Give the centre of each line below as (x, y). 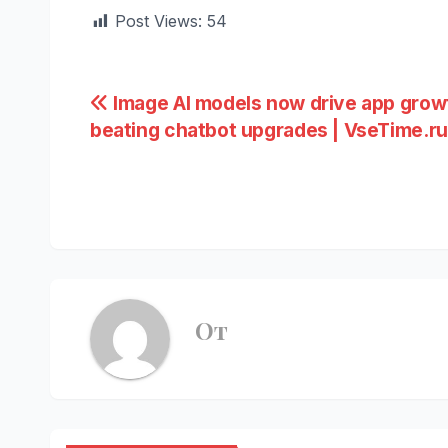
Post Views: (158, 20)
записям (156, 192)
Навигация (177, 110)
